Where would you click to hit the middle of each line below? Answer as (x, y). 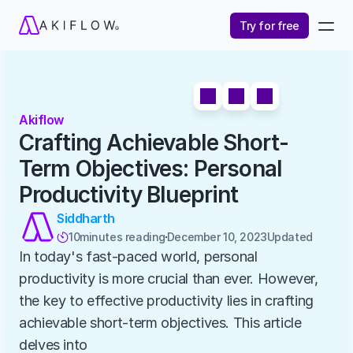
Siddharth (86, 218)
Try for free (269, 25)
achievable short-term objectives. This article (160, 323)
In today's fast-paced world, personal (138, 256)
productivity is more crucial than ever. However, (169, 279)
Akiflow (41, 120)
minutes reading (123, 237)
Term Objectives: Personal (151, 169)
